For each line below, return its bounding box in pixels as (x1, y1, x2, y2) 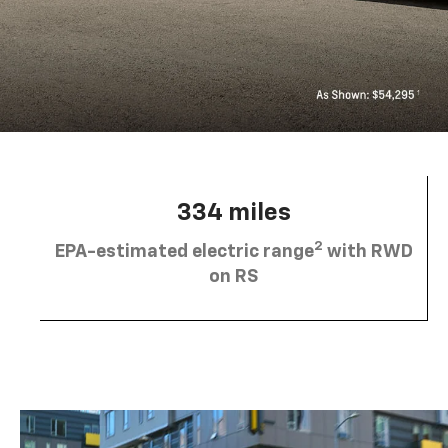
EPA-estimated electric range (54, 242, 314, 261)
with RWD (322, 242, 413, 261)
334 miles (176, 200, 291, 225)
